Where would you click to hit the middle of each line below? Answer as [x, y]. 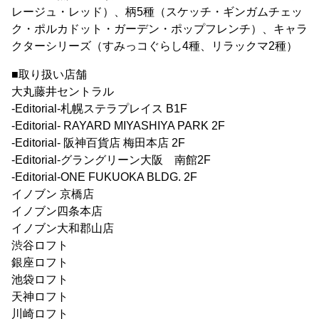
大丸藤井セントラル [63, 92]
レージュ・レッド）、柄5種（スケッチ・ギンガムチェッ [157, 12]
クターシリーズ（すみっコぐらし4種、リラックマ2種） [155, 46]
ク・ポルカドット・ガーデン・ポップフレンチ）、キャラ [159, 29]
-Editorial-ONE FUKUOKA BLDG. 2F [104, 177]
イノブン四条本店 [57, 211]
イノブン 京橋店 [53, 194]
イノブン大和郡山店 [63, 229]
